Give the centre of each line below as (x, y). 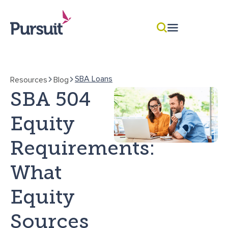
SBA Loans (94, 79)
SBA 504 (50, 99)
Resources (29, 80)
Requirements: (83, 148)
